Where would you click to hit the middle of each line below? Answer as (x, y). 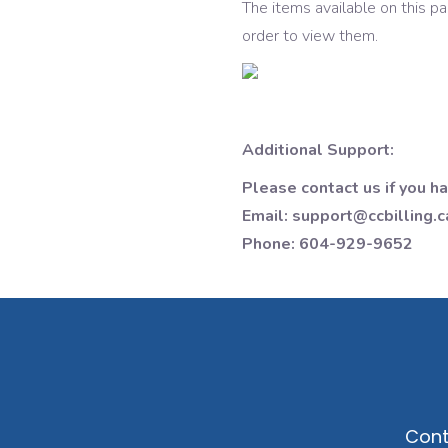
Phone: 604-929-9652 (327, 244)
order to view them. (310, 36)
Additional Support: (318, 150)
